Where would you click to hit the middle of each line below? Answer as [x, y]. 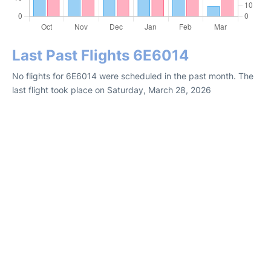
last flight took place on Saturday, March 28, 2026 [112, 90]
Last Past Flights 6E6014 [100, 55]
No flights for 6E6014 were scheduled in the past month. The [133, 76]
